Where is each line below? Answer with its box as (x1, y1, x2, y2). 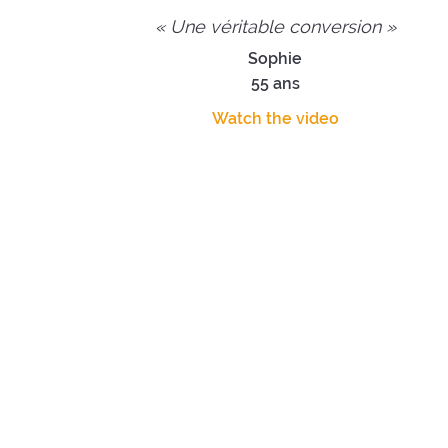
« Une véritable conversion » (154, 15, 396, 37)
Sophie (248, 48, 303, 68)
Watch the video (211, 108, 339, 128)
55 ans (250, 73, 300, 93)
